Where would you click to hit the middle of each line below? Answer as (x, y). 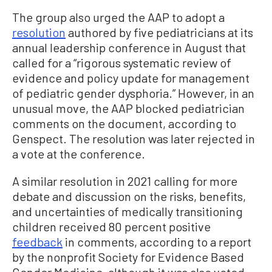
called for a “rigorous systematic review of (122, 62)
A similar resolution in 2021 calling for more (125, 181)
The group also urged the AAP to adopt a (118, 17)
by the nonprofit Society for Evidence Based (128, 257)
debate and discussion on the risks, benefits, (129, 196)
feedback (37, 241)
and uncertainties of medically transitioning (127, 211)
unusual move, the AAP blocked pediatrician (128, 108)
